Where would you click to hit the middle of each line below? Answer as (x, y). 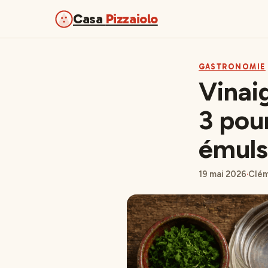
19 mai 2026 (223, 174)
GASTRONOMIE (232, 67)
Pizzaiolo (132, 19)
